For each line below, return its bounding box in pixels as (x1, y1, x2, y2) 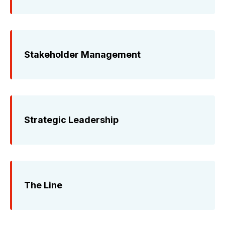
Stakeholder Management (24, 49, 141, 60)
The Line (24, 180, 62, 191)
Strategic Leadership (24, 115, 119, 126)
